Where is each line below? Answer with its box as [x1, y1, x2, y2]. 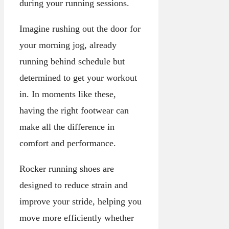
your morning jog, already [19, 40, 117, 51]
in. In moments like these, [19, 89, 116, 100]
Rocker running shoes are [19, 164, 114, 174]
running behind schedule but [19, 56, 125, 67]
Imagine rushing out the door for [19, 24, 141, 34]
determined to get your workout [19, 73, 137, 83]
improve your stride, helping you [19, 196, 142, 207]
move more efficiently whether [19, 213, 134, 223]
